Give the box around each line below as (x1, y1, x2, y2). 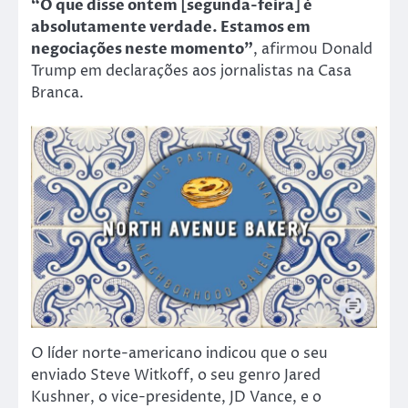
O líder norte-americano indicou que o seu (31, 343, 328, 364)
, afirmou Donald (253, 38, 372, 59)
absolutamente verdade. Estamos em (31, 16, 311, 37)
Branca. (31, 82, 84, 103)
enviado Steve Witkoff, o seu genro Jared (31, 365, 321, 386)
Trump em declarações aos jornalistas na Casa (31, 60, 352, 81)
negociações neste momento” (31, 38, 253, 59)
